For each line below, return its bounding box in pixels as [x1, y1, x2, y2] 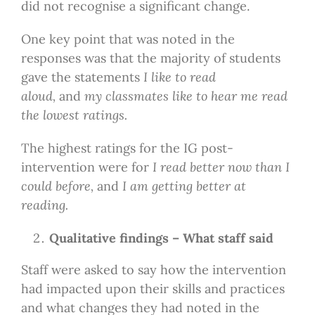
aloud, [20, 88, 56, 105]
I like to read [143, 69, 216, 86]
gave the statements [20, 69, 143, 86]
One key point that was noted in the [20, 31, 235, 48]
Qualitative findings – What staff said [49, 230, 274, 247]
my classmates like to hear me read [84, 88, 288, 105]
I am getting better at [122, 178, 246, 195]
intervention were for [20, 159, 153, 176]
